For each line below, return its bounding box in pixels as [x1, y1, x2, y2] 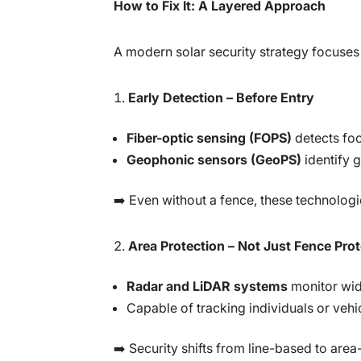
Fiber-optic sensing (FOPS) [127, 129, 292, 146]
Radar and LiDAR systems [127, 277, 288, 294]
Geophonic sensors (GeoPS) [127, 151, 301, 168]
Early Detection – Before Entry [128, 89, 314, 106]
